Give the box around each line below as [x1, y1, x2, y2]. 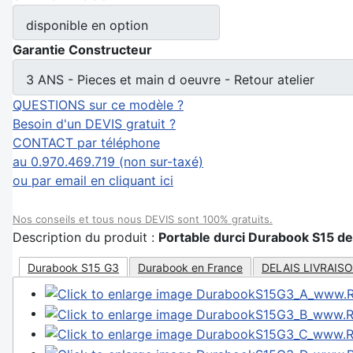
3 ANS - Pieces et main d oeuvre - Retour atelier [26, 72, 314, 88]
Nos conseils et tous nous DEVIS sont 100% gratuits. [13, 212, 273, 225]
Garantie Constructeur [13, 42, 152, 58]
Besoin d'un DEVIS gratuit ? [13, 115, 176, 132]
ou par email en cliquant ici [13, 172, 173, 188]
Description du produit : [13, 229, 158, 245]
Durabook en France [138, 260, 243, 274]
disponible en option [26, 17, 148, 34]
